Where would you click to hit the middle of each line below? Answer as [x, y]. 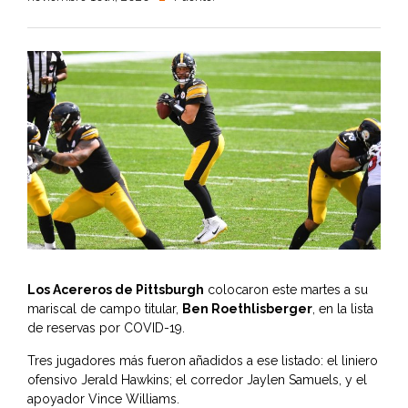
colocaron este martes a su [286, 290]
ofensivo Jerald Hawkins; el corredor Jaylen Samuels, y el [197, 380]
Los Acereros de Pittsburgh [116, 290]
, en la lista [343, 309]
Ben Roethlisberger [247, 309]
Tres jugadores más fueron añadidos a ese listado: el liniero [203, 361]
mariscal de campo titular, [105, 309]
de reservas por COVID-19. [106, 328]
